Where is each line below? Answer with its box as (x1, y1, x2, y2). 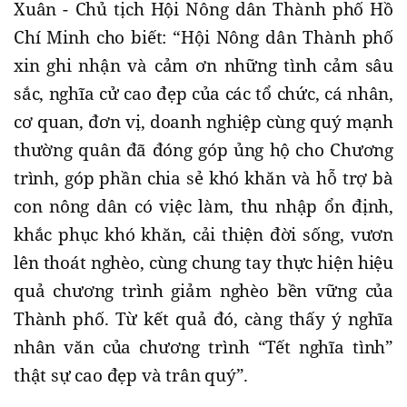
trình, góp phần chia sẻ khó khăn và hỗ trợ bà (14, 166, 393, 191)
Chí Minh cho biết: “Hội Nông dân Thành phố (14, 25, 393, 50)
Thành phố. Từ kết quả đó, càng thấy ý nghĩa (14, 307, 393, 332)
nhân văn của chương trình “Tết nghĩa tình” (14, 335, 393, 360)
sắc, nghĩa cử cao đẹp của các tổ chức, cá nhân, (14, 82, 393, 106)
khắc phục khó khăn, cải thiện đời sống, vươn (14, 223, 393, 247)
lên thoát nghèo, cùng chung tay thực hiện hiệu (14, 251, 393, 275)
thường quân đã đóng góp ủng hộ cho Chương (14, 138, 393, 163)
